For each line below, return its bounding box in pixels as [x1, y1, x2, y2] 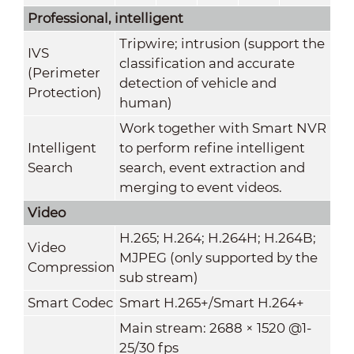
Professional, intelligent [27, 9, 183, 26]
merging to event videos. [119, 179, 282, 195]
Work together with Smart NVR [119, 119, 326, 136]
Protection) [27, 84, 102, 100]
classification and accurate [119, 55, 295, 71]
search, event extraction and [119, 159, 305, 175]
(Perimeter [27, 64, 100, 81]
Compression [27, 258, 115, 275]
